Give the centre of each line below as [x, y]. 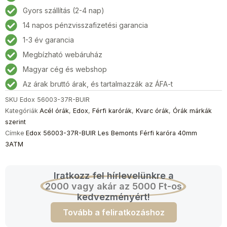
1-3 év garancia [48, 40]
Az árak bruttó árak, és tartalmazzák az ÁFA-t [98, 84]
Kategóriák [22, 110]
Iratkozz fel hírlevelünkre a [113, 175]
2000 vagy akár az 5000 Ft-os [113, 186]
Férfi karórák [112, 110]
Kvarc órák [152, 110]
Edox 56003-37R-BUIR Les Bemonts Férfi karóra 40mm [111, 133]
